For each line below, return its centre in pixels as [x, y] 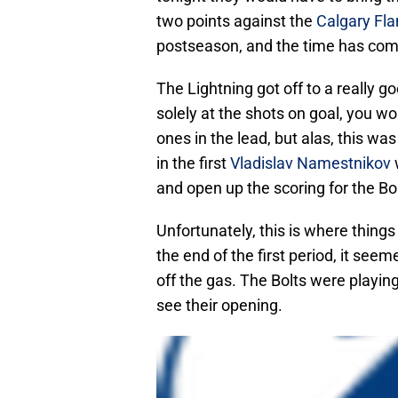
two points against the [236, 21]
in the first [193, 163]
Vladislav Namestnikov [310, 163]
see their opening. [219, 306]
